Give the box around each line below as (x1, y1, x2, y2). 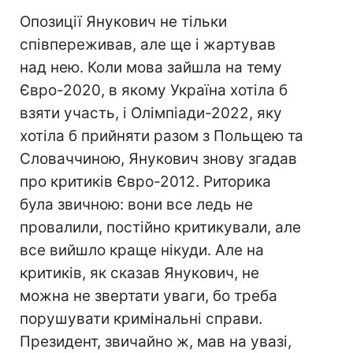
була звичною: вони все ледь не (20, 195, 253, 214)
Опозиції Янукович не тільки (20, 13, 227, 32)
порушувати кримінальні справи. (20, 310, 262, 329)
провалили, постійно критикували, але (20, 218, 301, 237)
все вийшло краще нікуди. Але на (20, 241, 264, 260)
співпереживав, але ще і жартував (20, 35, 276, 54)
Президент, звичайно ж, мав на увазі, (20, 333, 292, 351)
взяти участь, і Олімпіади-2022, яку (20, 104, 282, 123)
